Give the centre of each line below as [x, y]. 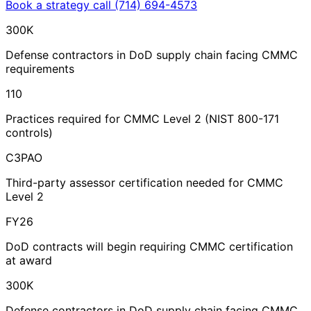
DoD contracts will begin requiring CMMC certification [149, 246]
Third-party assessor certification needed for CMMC [144, 182]
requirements [40, 68]
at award [29, 260]
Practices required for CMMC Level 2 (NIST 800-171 [142, 118]
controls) [29, 132]
